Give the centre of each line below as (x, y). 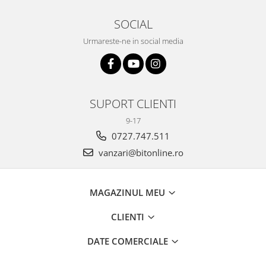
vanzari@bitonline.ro (140, 152)
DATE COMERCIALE (129, 241)
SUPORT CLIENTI (133, 103)
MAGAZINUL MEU (129, 192)
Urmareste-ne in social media (133, 41)
